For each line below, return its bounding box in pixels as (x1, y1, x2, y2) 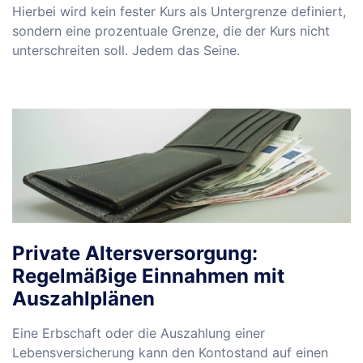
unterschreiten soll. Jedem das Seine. (12, 42, 240, 59)
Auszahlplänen (12, 287, 155, 311)
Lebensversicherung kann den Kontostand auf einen (12, 344, 328, 361)
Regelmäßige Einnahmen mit (12, 264, 284, 288)
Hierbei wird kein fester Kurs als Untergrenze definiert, (12, 3, 346, 20)
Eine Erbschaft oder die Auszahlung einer (12, 325, 265, 342)
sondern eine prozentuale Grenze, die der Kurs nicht (12, 23, 330, 40)
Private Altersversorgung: (12, 241, 258, 266)
